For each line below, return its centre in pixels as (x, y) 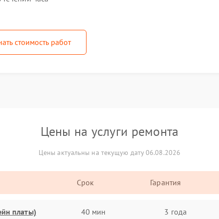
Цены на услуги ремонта (109, 131)
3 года (175, 211)
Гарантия (166, 182)
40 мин (93, 211)
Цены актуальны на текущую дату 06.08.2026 (109, 153)
